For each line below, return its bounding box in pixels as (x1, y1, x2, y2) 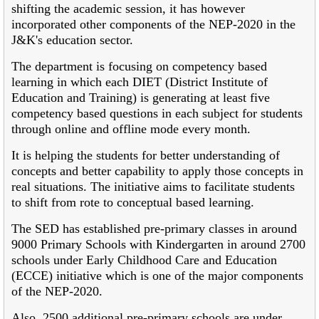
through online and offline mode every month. (11, 121, 251, 136)
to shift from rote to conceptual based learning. (11, 194, 254, 209)
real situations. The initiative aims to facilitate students (11, 179, 295, 194)
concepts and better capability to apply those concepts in (11, 163, 303, 178)
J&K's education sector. (11, 32, 133, 47)
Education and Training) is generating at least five (11, 90, 270, 105)
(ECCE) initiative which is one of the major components (11, 268, 303, 283)
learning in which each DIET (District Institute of (11, 74, 268, 89)
